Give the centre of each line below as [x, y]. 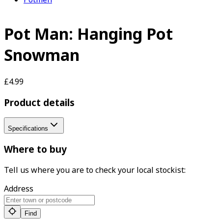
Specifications [28, 129]
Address [19, 188]
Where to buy [35, 149]
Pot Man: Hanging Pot [88, 34]
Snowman [42, 55]
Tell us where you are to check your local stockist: [95, 170]
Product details [39, 102]
